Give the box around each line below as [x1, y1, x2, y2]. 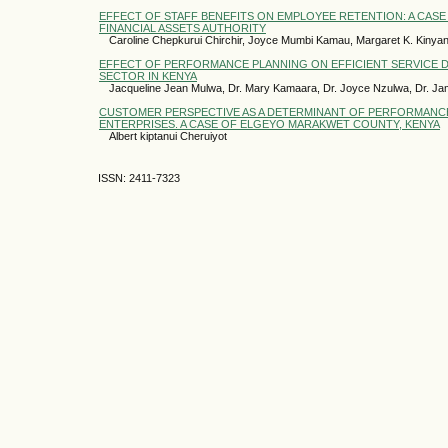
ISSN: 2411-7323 [98, 171, 180, 184]
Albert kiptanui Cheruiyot [109, 129, 227, 142]
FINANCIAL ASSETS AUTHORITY [99, 21, 266, 34]
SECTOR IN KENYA [99, 69, 197, 82]
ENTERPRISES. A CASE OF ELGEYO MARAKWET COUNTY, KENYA [99, 117, 440, 130]
